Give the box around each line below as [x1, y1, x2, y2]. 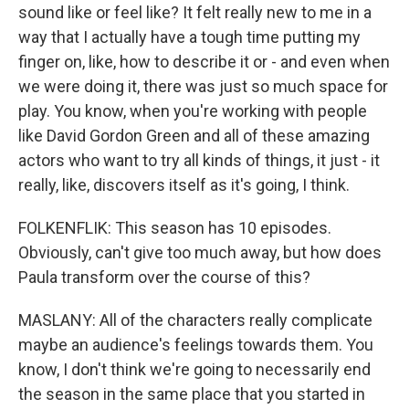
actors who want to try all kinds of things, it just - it [18, 150, 380, 170]
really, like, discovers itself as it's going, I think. [18, 174, 350, 194]
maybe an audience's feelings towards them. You [18, 334, 373, 354]
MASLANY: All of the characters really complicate [18, 309, 372, 330]
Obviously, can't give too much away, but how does [18, 242, 382, 262]
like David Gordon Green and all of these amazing [18, 125, 370, 145]
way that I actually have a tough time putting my [18, 26, 361, 47]
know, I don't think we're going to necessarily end [18, 359, 371, 379]
